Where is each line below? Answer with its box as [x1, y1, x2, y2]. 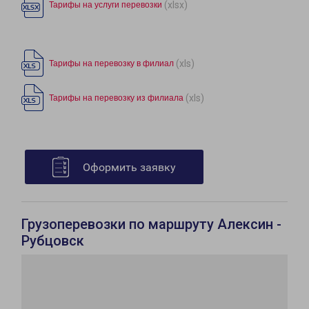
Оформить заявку [83, 161, 176, 175]
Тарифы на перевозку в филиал [49, 59, 174, 69]
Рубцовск [21, 232, 84, 250]
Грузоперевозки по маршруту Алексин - [21, 216, 281, 233]
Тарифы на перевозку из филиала [49, 93, 183, 103]
